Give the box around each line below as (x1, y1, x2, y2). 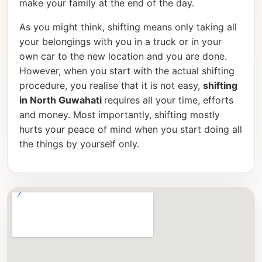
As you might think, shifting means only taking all (19, 21, 237, 33)
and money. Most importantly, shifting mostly (19, 109, 220, 121)
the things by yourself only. (19, 138, 139, 150)
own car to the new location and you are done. (19, 50, 227, 63)
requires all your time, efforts (104, 94, 233, 106)
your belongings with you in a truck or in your (19, 36, 222, 48)
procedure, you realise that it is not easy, (19, 80, 203, 92)
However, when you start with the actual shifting (19, 65, 235, 77)
